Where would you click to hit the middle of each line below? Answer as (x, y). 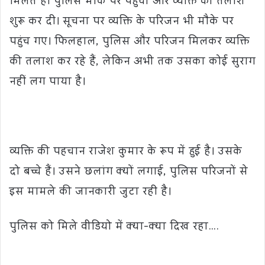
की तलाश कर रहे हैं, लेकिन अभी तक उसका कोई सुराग (132, 63)
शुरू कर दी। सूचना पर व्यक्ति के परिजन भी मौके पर (122, 22)
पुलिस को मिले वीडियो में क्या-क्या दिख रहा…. (114, 228)
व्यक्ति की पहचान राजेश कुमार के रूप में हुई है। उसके (126, 153)
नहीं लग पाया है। (47, 83)
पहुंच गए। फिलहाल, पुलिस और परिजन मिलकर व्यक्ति (130, 43)
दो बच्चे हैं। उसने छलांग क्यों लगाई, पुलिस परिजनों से (129, 173)
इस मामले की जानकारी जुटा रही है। (90, 193)
